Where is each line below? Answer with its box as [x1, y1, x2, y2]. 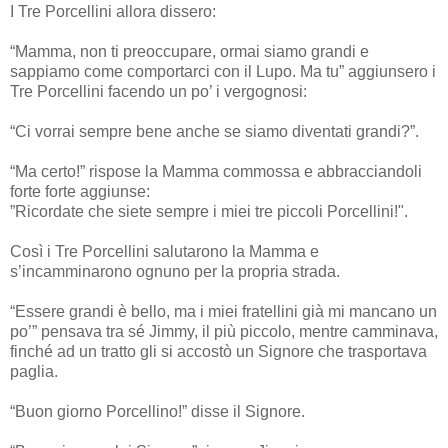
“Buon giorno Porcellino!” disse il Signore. [10, 402, 305, 420]
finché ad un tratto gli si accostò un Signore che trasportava [10, 342, 427, 360]
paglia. [10, 362, 58, 380]
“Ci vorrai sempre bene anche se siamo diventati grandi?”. [10, 122, 419, 140]
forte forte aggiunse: [10, 182, 150, 200]
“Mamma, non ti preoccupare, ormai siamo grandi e [10, 42, 369, 60]
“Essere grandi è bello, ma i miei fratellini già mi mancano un [10, 302, 437, 320]
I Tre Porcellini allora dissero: [10, 2, 216, 20]
